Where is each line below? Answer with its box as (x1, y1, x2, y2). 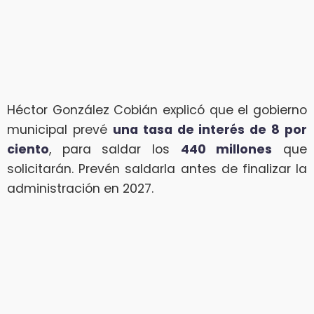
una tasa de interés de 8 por (112, 121, 307, 138)
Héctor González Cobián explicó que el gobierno (7, 101, 307, 118)
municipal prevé (7, 121, 113, 138)
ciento (7, 140, 49, 158)
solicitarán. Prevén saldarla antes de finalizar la (7, 160, 307, 177)
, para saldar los (49, 140, 181, 158)
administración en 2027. (7, 179, 153, 197)
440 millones (180, 140, 273, 158)
